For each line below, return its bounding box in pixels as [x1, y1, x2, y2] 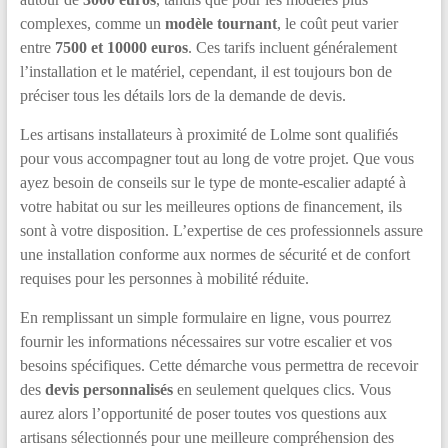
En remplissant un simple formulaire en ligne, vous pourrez [19, 309, 391, 326]
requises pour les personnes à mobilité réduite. [19, 270, 309, 287]
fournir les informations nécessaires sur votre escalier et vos [19, 333, 392, 350]
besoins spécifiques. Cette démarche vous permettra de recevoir [19, 357, 418, 374]
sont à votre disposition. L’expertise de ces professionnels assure [19, 222, 423, 239]
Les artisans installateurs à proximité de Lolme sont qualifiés [19, 126, 398, 143]
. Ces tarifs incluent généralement [187, 39, 397, 56]
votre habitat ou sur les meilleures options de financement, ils [19, 198, 402, 215]
